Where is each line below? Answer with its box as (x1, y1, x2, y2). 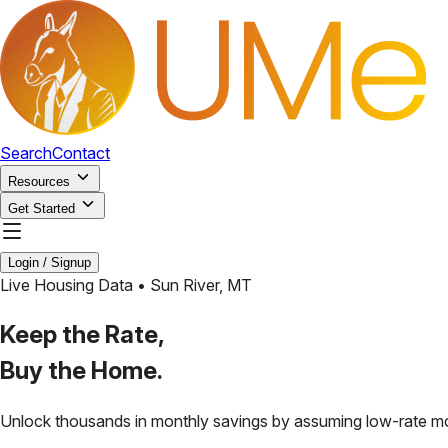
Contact (52, 143, 110, 163)
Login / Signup (8, 255, 91, 270)
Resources (8, 174, 70, 189)
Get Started (8, 201, 75, 216)
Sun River (150, 275, 219, 295)
